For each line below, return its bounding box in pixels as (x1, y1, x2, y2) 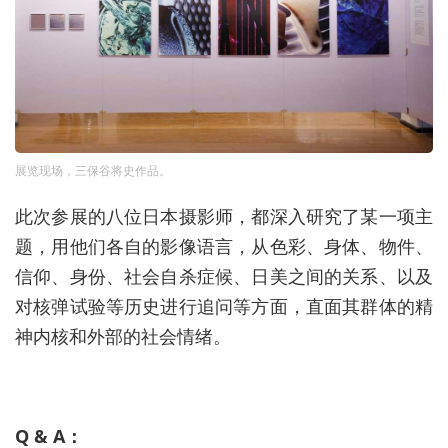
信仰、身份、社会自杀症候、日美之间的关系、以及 (15, 263, 433, 288)
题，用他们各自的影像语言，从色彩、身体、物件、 (15, 233, 433, 258)
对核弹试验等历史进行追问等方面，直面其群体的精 (15, 293, 433, 318)
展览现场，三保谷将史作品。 (15, 161, 171, 179)
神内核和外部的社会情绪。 (15, 323, 231, 348)
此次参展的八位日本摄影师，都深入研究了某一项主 (15, 203, 433, 228)
